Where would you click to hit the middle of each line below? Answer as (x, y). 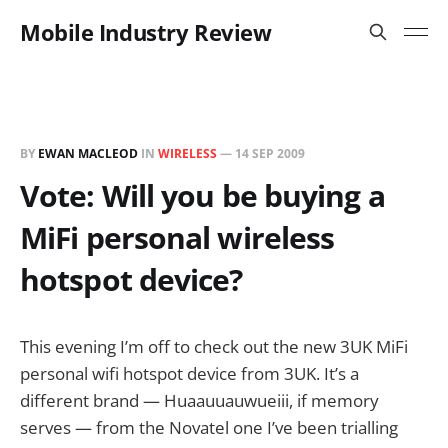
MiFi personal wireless (177, 237)
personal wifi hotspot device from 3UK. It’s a (189, 373)
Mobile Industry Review (146, 32)
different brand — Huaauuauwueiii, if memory (199, 400)
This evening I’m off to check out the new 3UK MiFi (214, 346)
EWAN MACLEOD (88, 153)
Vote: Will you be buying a (202, 195)
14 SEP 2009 (270, 153)
